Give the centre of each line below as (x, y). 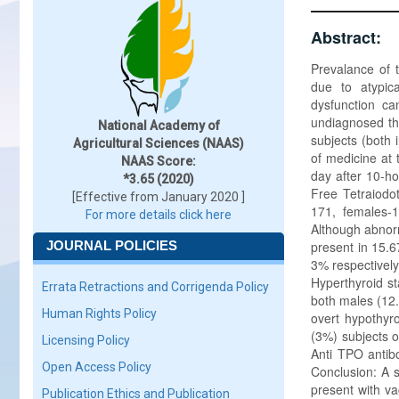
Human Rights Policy (99, 313)
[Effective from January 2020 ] (159, 197)
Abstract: (348, 37)
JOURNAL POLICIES (112, 245)
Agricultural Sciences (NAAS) (159, 143)
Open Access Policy (97, 367)
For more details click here (159, 215)
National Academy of (159, 126)
